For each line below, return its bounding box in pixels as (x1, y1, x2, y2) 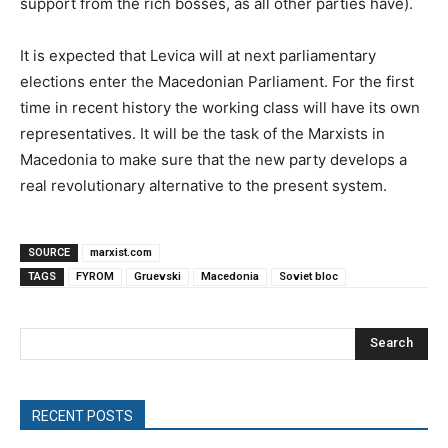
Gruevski (134, 269, 181, 283)
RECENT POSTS (32, 407, 133, 424)
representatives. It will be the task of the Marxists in (20, 123, 385, 143)
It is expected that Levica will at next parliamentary (20, 45, 376, 65)
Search (370, 335, 413, 351)
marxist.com (90, 245, 152, 259)
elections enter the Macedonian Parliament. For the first (20, 71, 414, 91)
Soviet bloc (279, 269, 338, 283)
